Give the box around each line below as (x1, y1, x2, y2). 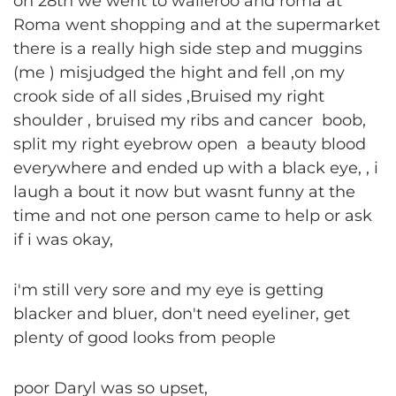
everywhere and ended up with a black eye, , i (13, 158, 378, 178)
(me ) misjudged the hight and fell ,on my (13, 63, 345, 82)
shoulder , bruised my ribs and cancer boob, (13, 110, 366, 130)
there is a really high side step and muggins (13, 39, 362, 58)
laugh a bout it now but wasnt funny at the (13, 182, 355, 202)
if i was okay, (13, 230, 113, 249)
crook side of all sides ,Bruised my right (13, 87, 324, 106)
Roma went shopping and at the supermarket (13, 15, 380, 34)
